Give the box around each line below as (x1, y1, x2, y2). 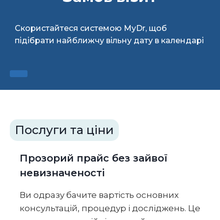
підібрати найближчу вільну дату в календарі (15, 35, 204, 45)
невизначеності (20, 167, 105, 179)
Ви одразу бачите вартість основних (20, 190, 179, 200)
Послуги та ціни (15, 123, 114, 137)
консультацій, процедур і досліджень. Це (20, 203, 200, 214)
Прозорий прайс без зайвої (20, 152, 167, 165)
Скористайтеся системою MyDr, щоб (15, 23, 167, 33)
